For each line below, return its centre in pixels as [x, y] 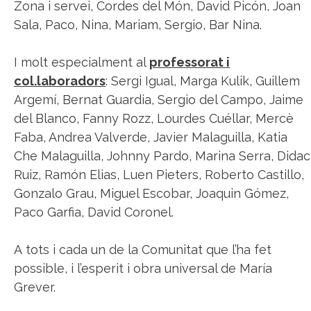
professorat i [190, 62]
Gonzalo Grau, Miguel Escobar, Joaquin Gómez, [151, 194]
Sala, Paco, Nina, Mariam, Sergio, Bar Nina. [138, 25]
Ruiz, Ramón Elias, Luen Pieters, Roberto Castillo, [159, 175]
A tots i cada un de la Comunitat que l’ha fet [143, 250]
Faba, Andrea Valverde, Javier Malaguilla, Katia [151, 137]
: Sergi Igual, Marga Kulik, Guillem [203, 81]
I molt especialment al [82, 62]
